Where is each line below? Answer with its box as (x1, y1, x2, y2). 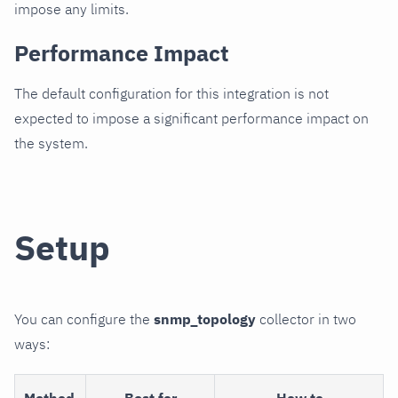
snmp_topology (154, 309, 256, 328)
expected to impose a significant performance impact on (14, 109, 369, 128)
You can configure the (14, 309, 154, 328)
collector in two (256, 309, 356, 328)
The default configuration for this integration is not (14, 84, 329, 103)
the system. (14, 134, 88, 153)
